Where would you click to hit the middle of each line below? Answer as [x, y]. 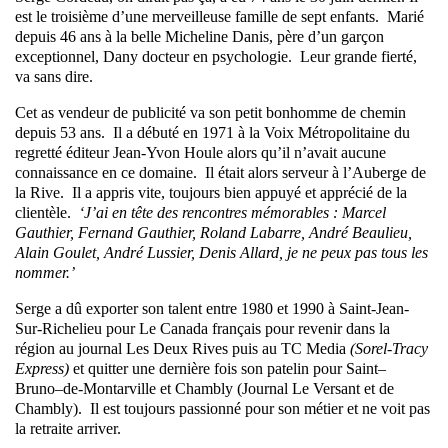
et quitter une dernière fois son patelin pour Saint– [227, 369]
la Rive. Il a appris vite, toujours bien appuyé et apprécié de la [211, 193]
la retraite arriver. [68, 429]
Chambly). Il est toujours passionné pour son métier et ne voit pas [222, 409]
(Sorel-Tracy [389, 349]
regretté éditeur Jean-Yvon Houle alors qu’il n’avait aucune [200, 153]
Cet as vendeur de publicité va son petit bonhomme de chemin [210, 113]
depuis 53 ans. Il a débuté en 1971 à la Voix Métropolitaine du [212, 133]
